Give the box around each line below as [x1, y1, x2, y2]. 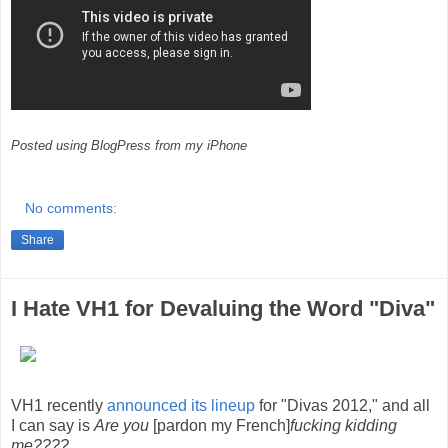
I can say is [11, 417, 94, 435]
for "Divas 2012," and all [255, 397, 430, 415]
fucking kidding [290, 417, 397, 435]
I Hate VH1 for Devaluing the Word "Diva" [11, 295, 435, 321]
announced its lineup [107, 397, 255, 415]
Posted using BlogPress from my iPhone [11, 137, 247, 153]
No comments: [25, 199, 118, 216]
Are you [94, 417, 149, 435]
